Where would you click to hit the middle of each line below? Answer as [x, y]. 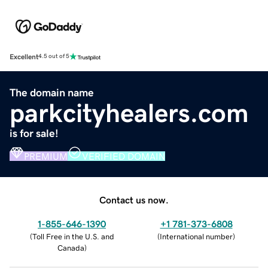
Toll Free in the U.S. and [73, 236]
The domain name [52, 92]
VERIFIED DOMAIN [124, 156]
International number [196, 236]
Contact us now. [134, 200]
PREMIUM [46, 156]
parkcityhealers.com [129, 113]
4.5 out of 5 [54, 57]
